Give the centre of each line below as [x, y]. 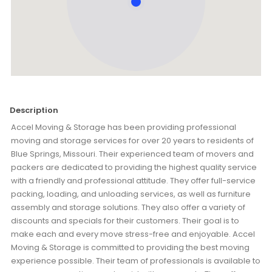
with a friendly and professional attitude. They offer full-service [133, 180]
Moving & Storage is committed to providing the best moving [130, 247]
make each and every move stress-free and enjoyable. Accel [133, 234]
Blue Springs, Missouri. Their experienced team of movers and [132, 154]
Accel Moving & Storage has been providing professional [124, 127]
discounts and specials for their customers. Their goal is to [125, 220]
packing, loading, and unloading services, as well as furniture [131, 194]
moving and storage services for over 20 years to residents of [132, 140]
